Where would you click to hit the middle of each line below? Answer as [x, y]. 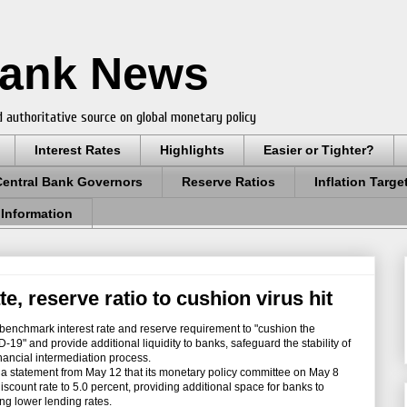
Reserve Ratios [228, 182]
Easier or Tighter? [319, 150]
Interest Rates [78, 150]
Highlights [192, 150]
